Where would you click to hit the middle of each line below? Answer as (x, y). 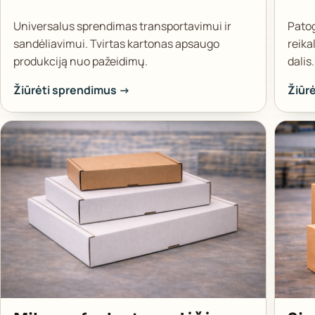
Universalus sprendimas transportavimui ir (122, 26)
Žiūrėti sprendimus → (71, 90)
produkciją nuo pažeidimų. (80, 61)
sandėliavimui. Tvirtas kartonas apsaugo (116, 43)
